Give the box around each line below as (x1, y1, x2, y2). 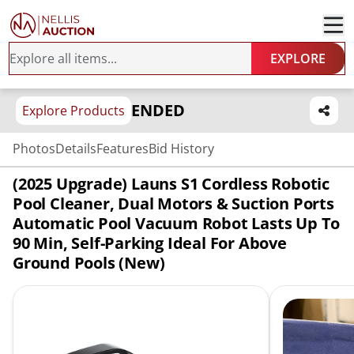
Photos (13, 140, 55, 157)
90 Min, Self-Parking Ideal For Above (13, 232, 287, 254)
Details (55, 140, 96, 157)
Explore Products (22, 102, 125, 119)
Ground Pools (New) (13, 252, 165, 273)
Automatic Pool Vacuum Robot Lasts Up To (13, 213, 341, 234)
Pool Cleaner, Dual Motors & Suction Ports (13, 193, 334, 214)
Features (96, 140, 149, 157)
